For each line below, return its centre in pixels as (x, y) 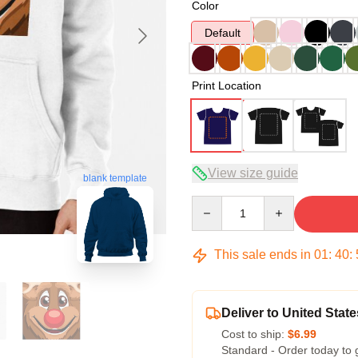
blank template (115, 178)
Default (223, 33)
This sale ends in (263, 255)
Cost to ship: (255, 334)
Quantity (212, 203)
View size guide (253, 173)
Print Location (227, 86)
